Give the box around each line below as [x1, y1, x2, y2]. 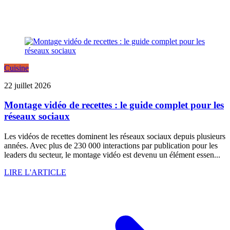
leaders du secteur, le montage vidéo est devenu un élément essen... [4, 150, 220, 160]
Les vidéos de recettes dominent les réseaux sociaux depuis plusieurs [4, 132, 225, 141]
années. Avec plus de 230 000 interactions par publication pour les [4, 141, 218, 150]
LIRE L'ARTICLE [4, 168, 66, 177]
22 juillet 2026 [4, 81, 51, 90]
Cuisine [4, 63, 29, 72]
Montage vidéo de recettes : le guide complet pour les [4, 100, 224, 111]
